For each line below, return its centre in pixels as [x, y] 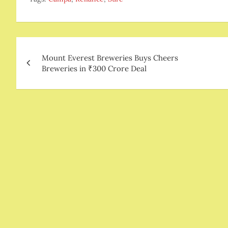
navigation [56, 68]
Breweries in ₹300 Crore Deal [94, 69]
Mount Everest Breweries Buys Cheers [110, 58]
